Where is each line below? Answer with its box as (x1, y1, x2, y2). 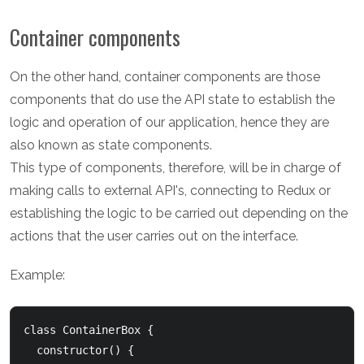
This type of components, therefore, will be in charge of (10, 160, 341, 176)
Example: (10, 267, 65, 284)
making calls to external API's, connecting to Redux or (10, 183, 331, 199)
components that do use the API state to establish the (10, 92, 335, 108)
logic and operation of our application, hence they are (10, 115, 329, 131)
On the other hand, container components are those (10, 69, 320, 85)
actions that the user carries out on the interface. (10, 228, 298, 245)
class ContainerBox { (24, 323, 154, 337)
